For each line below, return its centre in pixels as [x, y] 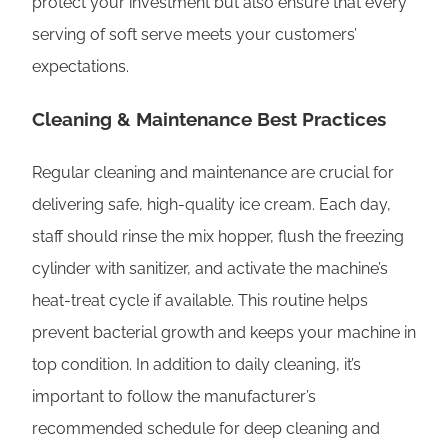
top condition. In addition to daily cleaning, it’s [196, 365]
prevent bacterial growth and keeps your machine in [224, 333]
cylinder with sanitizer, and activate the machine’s [210, 269]
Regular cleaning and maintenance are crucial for [213, 173]
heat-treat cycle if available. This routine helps [200, 301]
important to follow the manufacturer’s [174, 397]
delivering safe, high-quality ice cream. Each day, [211, 205]
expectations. [80, 66]
